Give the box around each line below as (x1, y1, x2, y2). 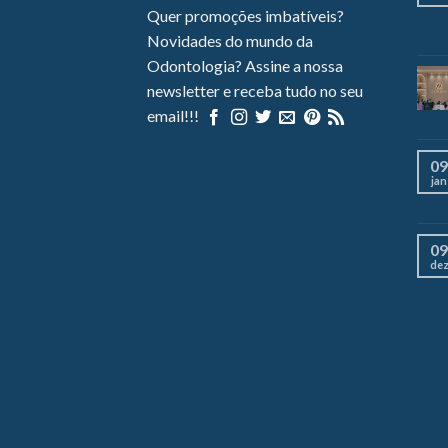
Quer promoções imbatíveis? (147, 6, 344, 26)
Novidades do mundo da (147, 31, 313, 51)
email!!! (147, 106, 202, 126)
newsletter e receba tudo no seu (147, 81, 363, 101)
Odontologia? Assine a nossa (147, 56, 343, 76)
